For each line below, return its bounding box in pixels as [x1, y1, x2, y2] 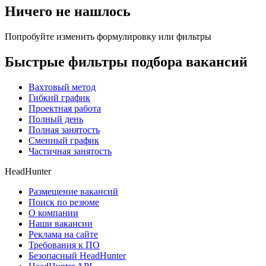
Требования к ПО [28, 239, 100, 250]
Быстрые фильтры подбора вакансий [5, 53, 248, 69]
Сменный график [28, 135, 99, 145]
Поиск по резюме [28, 197, 99, 207]
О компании [28, 207, 78, 218]
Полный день [28, 113, 83, 124]
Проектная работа [28, 103, 101, 113]
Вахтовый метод [28, 81, 96, 92]
